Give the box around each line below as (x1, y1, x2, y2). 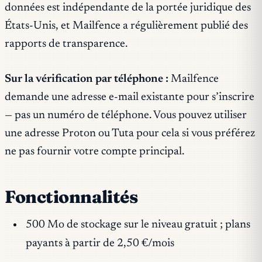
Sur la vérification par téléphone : (5, 74, 168, 85)
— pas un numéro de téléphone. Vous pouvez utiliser (5, 110, 247, 122)
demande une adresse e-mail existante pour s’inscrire (5, 92, 254, 104)
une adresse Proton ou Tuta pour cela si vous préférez (5, 128, 255, 140)
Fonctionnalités (5, 186, 138, 208)
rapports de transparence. (5, 39, 127, 50)
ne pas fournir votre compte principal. (5, 146, 184, 158)
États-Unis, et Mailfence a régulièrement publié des (5, 20, 248, 32)
